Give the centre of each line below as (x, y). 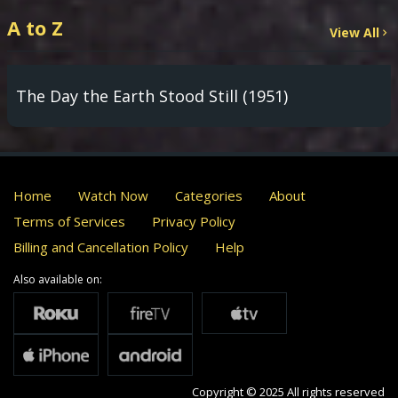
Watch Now (113, 195)
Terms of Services (69, 221)
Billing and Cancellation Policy (101, 247)
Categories (209, 195)
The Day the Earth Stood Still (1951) (152, 96)
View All (354, 32)
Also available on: (58, 279)
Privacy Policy (194, 221)
